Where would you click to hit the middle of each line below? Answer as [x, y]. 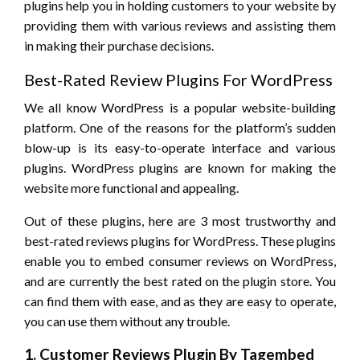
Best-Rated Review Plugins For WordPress [178, 80]
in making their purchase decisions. [119, 46]
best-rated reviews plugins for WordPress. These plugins [180, 241]
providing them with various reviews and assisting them [180, 26]
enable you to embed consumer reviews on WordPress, [180, 261]
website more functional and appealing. [131, 188]
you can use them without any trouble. [127, 321]
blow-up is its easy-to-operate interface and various [180, 148]
